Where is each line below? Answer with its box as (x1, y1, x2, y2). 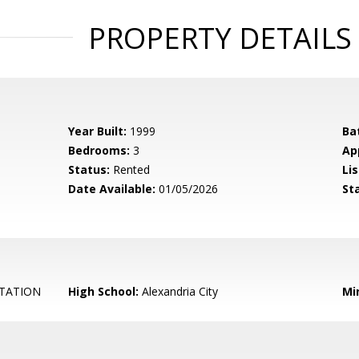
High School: (68, 284, 139, 299)
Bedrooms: (68, 143, 131, 158)
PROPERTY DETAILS (87, 18, 352, 58)
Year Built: (68, 123, 127, 139)
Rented (110, 162, 151, 177)
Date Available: (68, 181, 156, 196)
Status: (68, 162, 111, 177)
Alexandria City (139, 284, 219, 299)
